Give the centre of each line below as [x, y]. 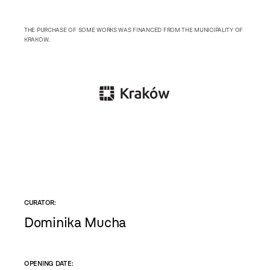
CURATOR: [40, 203]
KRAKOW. [37, 39]
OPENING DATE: [49, 263]
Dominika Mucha [75, 223]
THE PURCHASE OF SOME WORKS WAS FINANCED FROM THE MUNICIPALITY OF [134, 30]
